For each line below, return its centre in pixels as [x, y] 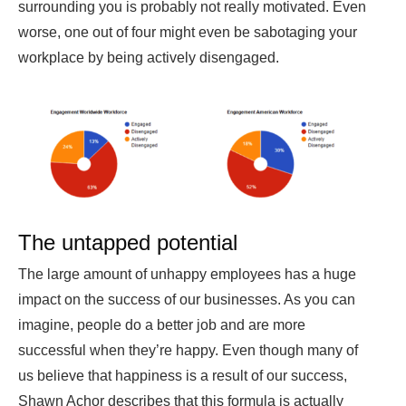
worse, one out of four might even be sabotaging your [188, 33]
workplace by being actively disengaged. [149, 58]
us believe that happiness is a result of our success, [183, 375]
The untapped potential [128, 242]
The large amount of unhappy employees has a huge [187, 274]
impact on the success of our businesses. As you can [187, 299]
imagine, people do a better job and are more [162, 324]
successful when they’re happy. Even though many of [188, 350]
